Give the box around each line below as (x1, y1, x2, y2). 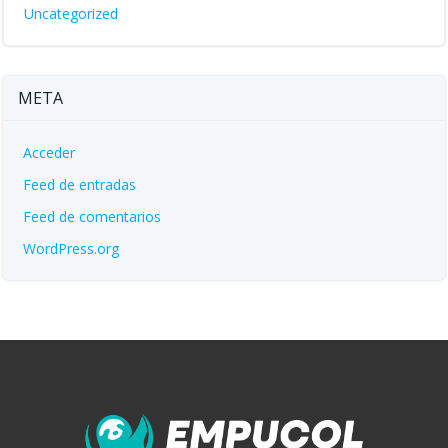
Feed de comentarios (23, 207, 161, 226)
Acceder (23, 143, 75, 162)
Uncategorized (24, 4, 118, 23)
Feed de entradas (23, 175, 136, 194)
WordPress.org (23, 239, 119, 258)
